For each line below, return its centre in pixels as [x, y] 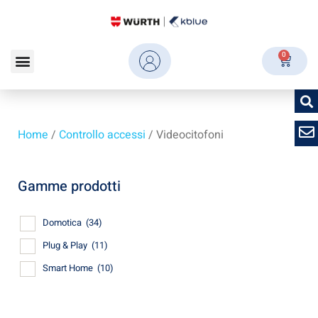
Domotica [63, 222]
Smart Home [69, 268]
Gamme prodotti [69, 187]
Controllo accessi [102, 135]
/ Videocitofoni [185, 135]
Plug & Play [66, 245]
